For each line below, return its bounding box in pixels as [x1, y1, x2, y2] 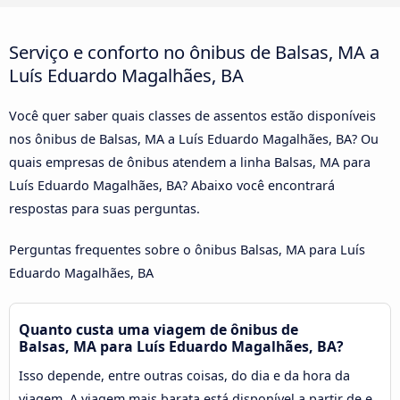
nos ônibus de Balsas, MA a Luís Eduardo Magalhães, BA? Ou [9, 129, 379, 147]
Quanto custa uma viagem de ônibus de [19, 319, 298, 339]
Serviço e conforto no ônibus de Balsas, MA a [9, 38, 379, 64]
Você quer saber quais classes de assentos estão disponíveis [9, 106, 376, 124]
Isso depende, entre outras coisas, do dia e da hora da [19, 366, 350, 384]
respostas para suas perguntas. [9, 199, 200, 217]
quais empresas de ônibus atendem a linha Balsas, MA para [9, 153, 371, 171]
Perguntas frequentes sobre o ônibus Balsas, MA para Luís [9, 240, 365, 258]
